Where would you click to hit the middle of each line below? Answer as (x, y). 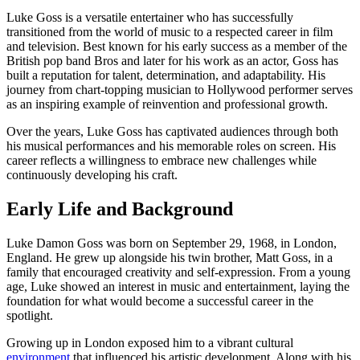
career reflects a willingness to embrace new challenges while (162, 160)
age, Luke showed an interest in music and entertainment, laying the (178, 286)
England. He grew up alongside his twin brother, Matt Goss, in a (170, 257)
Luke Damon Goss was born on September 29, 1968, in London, (172, 243)
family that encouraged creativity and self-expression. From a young (178, 272)
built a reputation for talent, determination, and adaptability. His (166, 75)
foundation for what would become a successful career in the (160, 301)
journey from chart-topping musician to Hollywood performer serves (180, 89)
